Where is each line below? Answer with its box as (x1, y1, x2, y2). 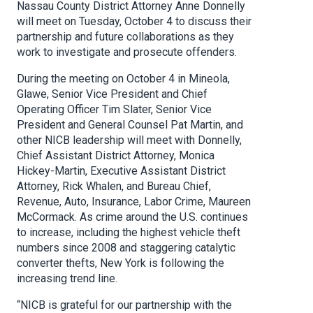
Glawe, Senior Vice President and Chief (17, 87, 208, 101)
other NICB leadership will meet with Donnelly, (17, 133, 242, 147)
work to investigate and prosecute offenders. (17, 45, 237, 59)
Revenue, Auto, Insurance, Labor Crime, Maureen (17, 195, 251, 209)
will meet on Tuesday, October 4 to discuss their (17, 15, 252, 29)
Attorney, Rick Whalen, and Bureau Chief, (17, 180, 211, 194)
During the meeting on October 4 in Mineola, (17, 72, 230, 86)
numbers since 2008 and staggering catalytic (17, 241, 235, 255)
